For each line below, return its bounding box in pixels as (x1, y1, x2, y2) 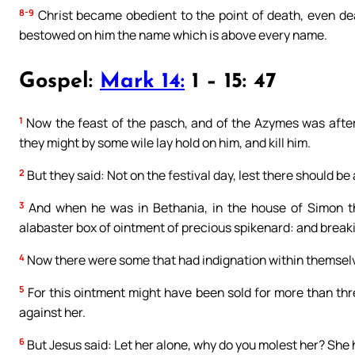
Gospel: (19, 71, 100, 93)
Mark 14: (100, 71, 185, 93)
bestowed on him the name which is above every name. (19, 26, 327, 44)
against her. (19, 303, 86, 321)
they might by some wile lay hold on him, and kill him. (19, 134, 311, 152)
